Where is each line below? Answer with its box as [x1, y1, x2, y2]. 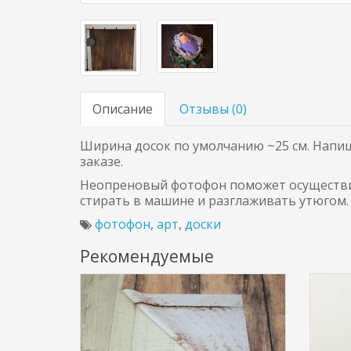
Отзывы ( [179, 100, 236, 118]
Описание [92, 100, 153, 118]
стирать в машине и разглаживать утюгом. [80, 192, 349, 210]
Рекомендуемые [80, 245, 214, 268]
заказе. [80, 153, 123, 171]
